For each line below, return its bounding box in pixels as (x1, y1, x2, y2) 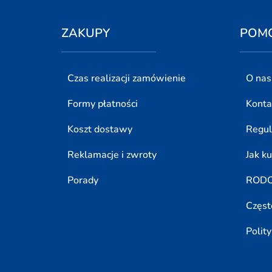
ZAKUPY (61, 25, 110, 42)
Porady (67, 174, 98, 188)
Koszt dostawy (67, 123, 132, 137)
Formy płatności (67, 97, 138, 111)
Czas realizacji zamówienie (67, 72, 186, 86)
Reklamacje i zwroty (67, 148, 157, 162)
